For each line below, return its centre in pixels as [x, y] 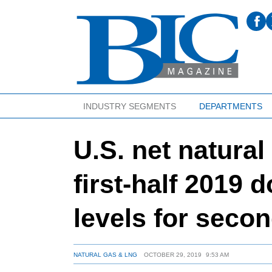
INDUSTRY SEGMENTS [129, 106]
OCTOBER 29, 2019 [172, 255]
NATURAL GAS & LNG [106, 255]
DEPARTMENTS [230, 106]
